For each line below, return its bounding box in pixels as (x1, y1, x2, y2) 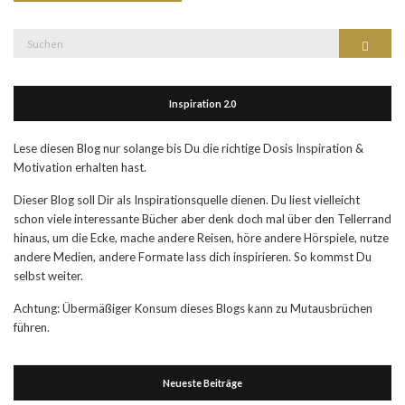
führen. (14, 320, 50, 334)
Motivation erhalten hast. (14, 160, 146, 174)
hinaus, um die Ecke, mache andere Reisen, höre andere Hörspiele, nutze (14, 231, 389, 245)
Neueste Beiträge (163, 377, 242, 389)
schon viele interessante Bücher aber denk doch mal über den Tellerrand (14, 212, 391, 226)
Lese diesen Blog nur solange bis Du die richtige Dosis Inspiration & (14, 141, 363, 155)
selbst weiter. (14, 268, 83, 283)
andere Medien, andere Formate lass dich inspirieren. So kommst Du (14, 250, 372, 264)
